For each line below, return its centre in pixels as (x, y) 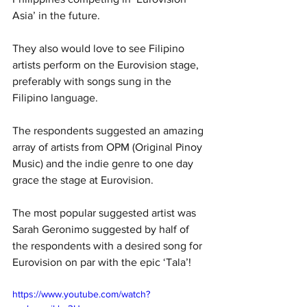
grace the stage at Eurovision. (83, 180)
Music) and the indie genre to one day (104, 163)
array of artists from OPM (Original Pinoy (109, 147)
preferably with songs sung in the (93, 81)
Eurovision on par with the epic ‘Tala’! (102, 262)
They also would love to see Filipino (100, 48)
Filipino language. (55, 97)
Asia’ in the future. (58, 15)
